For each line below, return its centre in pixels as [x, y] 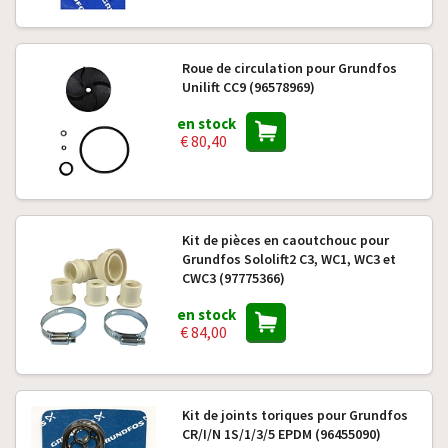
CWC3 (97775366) [233, 278]
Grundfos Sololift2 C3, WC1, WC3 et [288, 259]
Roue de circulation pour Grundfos [289, 68]
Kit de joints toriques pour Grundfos [294, 415]
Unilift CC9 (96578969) [248, 87]
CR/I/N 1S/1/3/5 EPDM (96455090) [281, 434]
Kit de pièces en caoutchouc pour [285, 240]
